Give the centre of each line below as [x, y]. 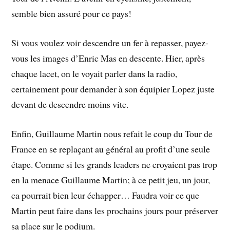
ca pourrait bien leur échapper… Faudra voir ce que [106, 195]
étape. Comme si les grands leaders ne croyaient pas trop [114, 164]
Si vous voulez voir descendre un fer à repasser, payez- [110, 42]
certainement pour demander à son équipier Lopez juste [113, 89]
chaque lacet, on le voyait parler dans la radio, [94, 73]
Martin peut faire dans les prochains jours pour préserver [115, 210]
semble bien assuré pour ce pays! [72, 14]
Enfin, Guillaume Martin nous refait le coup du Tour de [112, 133]
